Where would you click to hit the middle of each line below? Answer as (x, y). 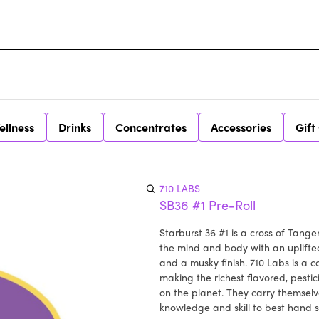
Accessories (241, 127)
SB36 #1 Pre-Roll (208, 205)
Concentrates (151, 127)
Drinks (75, 127)
